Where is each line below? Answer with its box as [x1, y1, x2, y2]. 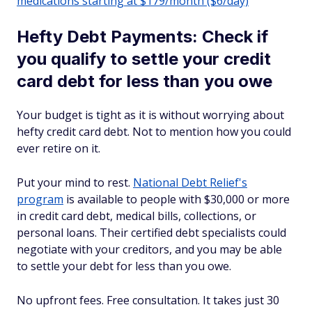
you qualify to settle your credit [17, 49, 271, 69]
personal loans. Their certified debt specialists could [17, 225, 286, 240]
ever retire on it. [17, 141, 100, 156]
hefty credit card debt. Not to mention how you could [17, 124, 291, 139]
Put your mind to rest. [17, 175, 133, 190]
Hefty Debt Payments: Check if [17, 26, 268, 47]
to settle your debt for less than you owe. [17, 258, 231, 274]
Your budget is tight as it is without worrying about [17, 107, 284, 123]
